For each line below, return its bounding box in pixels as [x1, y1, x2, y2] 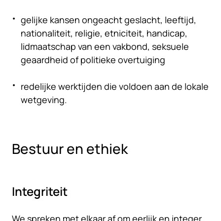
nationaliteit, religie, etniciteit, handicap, [21, 27, 187, 39]
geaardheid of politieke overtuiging [21, 54, 170, 66]
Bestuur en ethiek [12, 139, 128, 158]
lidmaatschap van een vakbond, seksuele [21, 40, 189, 52]
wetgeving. [21, 94, 67, 106]
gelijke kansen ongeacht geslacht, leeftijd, [21, 14, 196, 26]
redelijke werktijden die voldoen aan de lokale [21, 80, 209, 92]
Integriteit [12, 183, 70, 199]
